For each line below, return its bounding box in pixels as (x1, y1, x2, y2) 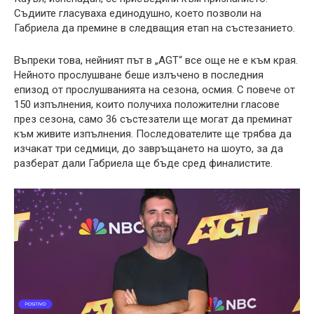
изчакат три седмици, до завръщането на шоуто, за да (14, 142, 283, 155)
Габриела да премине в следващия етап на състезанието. (14, 21, 295, 34)
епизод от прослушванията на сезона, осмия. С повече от (14, 83, 295, 96)
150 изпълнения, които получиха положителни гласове (14, 97, 280, 111)
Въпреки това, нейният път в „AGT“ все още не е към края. (14, 53, 298, 67)
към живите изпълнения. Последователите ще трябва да (14, 127, 292, 140)
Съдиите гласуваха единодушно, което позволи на (14, 6, 261, 20)
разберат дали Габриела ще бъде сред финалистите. (14, 156, 273, 170)
